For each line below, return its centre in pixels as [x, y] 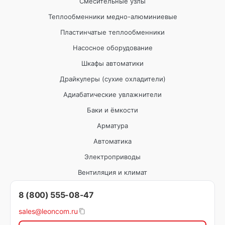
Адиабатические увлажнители [113, 94]
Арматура [113, 125]
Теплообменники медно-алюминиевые [113, 16]
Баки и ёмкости [113, 110]
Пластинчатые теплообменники [113, 32]
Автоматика [113, 141]
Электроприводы [113, 156]
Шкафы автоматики [113, 63]
